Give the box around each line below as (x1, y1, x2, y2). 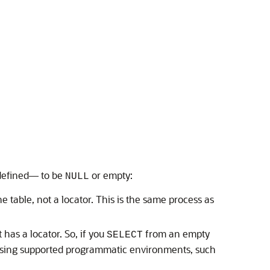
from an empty (143, 227, 210, 240)
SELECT (107, 230, 143, 240)
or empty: (89, 169, 133, 181)
